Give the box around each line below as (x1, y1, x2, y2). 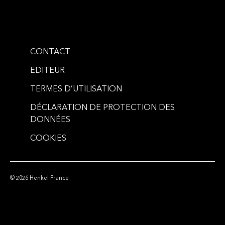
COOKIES (30, 135, 66, 143)
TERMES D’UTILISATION (30, 85, 122, 94)
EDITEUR (30, 67, 65, 75)
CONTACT (30, 48, 70, 57)
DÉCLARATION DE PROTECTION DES (30, 104, 175, 113)
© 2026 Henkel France (10, 176, 69, 182)
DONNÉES (30, 116, 70, 125)
